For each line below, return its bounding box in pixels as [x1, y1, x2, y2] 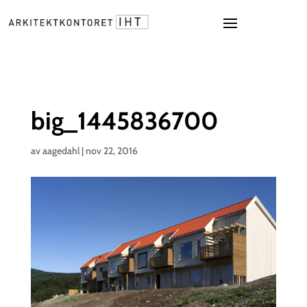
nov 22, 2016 [85, 145, 138, 157]
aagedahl [42, 145, 79, 157]
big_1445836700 [30, 106, 218, 136]
